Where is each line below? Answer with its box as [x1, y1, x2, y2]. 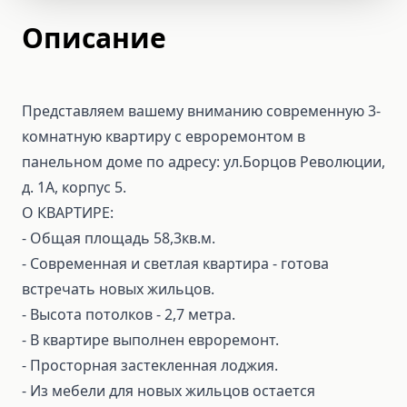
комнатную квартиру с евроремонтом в [22, 126, 305, 146]
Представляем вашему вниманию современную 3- [22, 101, 381, 121]
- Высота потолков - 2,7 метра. [22, 304, 235, 324]
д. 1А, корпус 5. [22, 177, 126, 197]
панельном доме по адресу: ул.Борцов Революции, [22, 152, 385, 172]
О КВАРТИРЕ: [22, 203, 114, 223]
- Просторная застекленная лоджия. [22, 355, 278, 375]
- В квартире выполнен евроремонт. [22, 330, 279, 350]
